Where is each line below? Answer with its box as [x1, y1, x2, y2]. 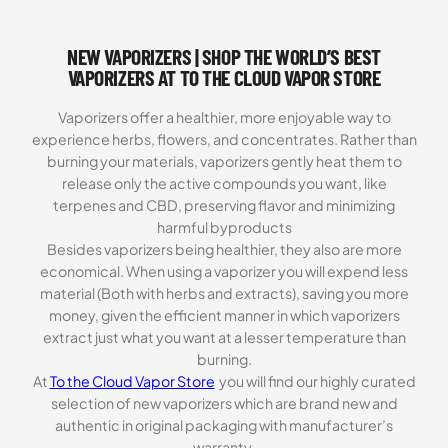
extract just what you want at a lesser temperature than [42, 327, 406, 346]
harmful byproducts [156, 217, 292, 236]
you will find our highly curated [214, 371, 416, 390]
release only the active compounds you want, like [61, 173, 387, 192]
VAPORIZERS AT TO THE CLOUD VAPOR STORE [67, 65, 381, 91]
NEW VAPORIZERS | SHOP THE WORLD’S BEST [67, 44, 381, 70]
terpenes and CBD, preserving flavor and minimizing [53, 195, 395, 214]
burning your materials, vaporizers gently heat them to [46, 151, 402, 170]
